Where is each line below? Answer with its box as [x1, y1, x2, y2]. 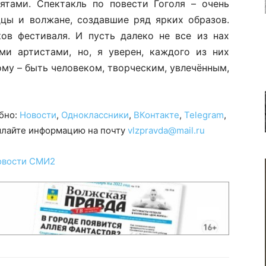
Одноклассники [61, 109, 129, 121]
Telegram [184, 109, 224, 121]
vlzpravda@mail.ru [128, 125, 205, 136]
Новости [20, 109, 56, 121]
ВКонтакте [134, 109, 179, 121]
